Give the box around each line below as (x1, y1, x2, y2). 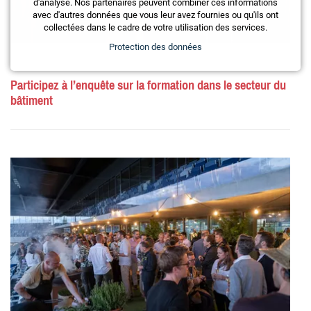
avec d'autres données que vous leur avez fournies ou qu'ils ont (33, 10, 278, 20)
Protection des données (109, 42, 202, 52)
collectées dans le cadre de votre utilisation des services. (44, 22, 267, 33)
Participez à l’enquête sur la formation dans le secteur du (10, 74, 286, 98)
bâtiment (10, 89, 53, 113)
